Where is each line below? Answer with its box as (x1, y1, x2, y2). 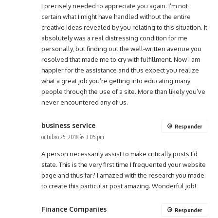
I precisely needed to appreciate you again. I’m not (41, 2, 188, 10)
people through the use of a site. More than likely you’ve (41, 88, 205, 96)
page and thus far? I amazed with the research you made (41, 171, 204, 180)
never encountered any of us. (41, 98, 128, 107)
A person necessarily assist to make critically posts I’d (41, 150, 198, 158)
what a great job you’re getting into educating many (41, 77, 190, 85)
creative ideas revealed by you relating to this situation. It (41, 23, 207, 32)
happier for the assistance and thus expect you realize (41, 66, 199, 74)
